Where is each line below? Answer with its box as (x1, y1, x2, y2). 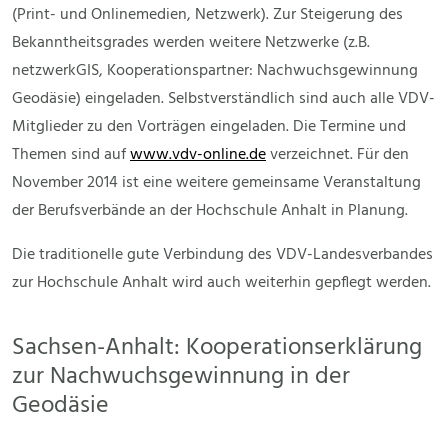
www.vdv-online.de (130, 142, 266, 169)
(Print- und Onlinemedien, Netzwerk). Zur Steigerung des (12, 2, 403, 29)
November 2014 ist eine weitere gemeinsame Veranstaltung (12, 170, 421, 197)
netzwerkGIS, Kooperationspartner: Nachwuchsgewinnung (12, 58, 418, 85)
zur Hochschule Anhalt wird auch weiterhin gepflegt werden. (12, 270, 431, 297)
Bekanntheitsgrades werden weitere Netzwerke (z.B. (12, 30, 370, 57)
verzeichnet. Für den (266, 142, 409, 169)
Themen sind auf (12, 142, 130, 169)
